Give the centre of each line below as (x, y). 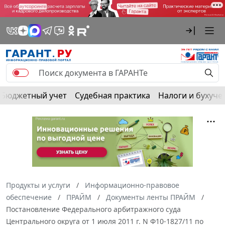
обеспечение (29, 197)
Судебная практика (113, 95)
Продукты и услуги (38, 185)
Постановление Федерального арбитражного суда (93, 209)
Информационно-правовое (132, 185)
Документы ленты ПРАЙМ (151, 197)
